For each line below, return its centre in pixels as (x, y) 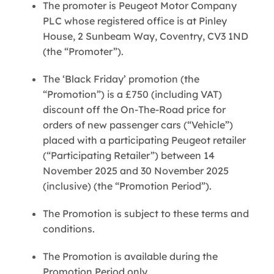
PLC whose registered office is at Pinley (135, 20)
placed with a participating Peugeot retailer (144, 140)
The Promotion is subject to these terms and (146, 213)
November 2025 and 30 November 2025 (136, 170)
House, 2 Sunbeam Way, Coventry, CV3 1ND (146, 36)
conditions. (69, 228)
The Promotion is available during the (130, 256)
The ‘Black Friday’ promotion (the (121, 79)
